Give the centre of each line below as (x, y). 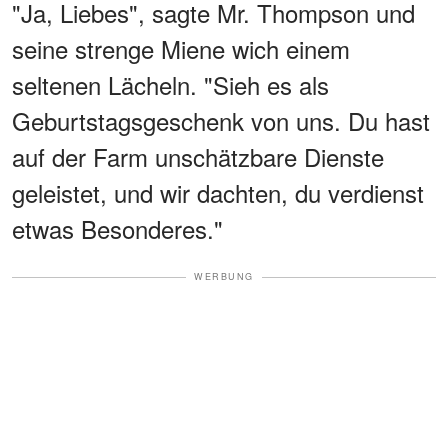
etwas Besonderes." (117, 229)
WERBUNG (224, 277)
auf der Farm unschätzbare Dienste (198, 157)
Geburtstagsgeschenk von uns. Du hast (221, 121)
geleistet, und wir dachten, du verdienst (218, 193)
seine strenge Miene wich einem (181, 49)
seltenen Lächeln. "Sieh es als (170, 85)
